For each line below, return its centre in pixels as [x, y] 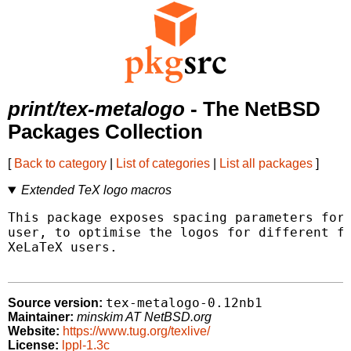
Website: [34, 331]
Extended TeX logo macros [96, 190]
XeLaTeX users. [63, 248]
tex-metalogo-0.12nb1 [184, 303]
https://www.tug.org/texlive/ [136, 331]
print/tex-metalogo [96, 109]
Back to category [60, 164]
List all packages [266, 164]
